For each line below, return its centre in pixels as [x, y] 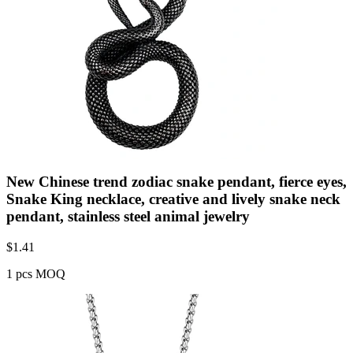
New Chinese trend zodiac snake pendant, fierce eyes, [176, 182]
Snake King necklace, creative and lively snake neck [173, 199]
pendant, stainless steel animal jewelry [128, 217]
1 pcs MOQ [36, 274]
